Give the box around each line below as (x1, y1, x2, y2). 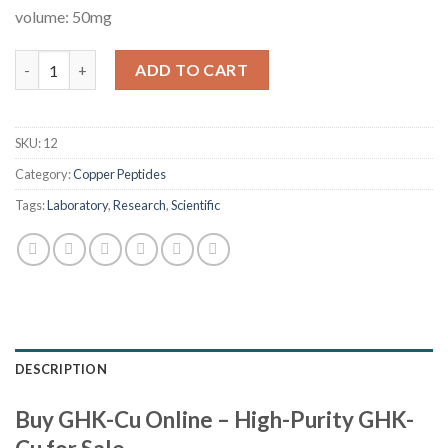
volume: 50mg (15, 7, 112, 27)
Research (113, 197, 166, 214)
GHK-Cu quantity (14, 52, 135, 70)
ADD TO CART (135, 60, 249, 80)
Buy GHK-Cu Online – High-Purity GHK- (15, 406, 414, 434)
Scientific (171, 197, 220, 214)
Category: (15, 166, 73, 183)
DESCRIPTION (15, 361, 107, 378)
